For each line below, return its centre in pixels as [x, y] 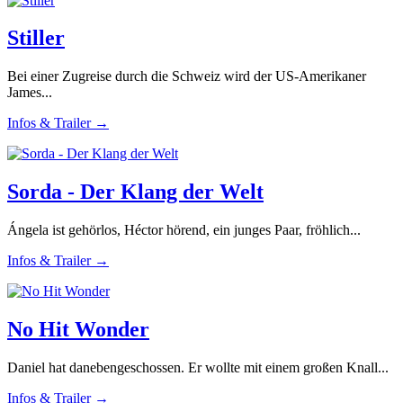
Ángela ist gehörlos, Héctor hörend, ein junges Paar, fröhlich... [184, 230]
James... [30, 93]
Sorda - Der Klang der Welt [135, 192]
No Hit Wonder [78, 330]
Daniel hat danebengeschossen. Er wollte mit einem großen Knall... [198, 367]
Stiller [36, 38]
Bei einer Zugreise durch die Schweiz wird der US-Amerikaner [187, 76]
